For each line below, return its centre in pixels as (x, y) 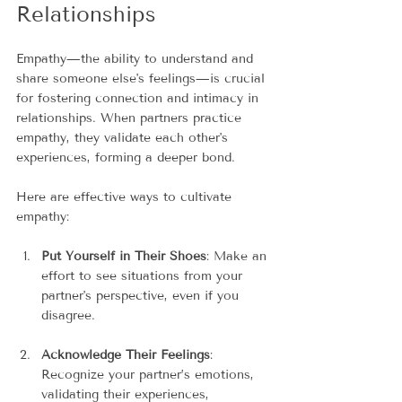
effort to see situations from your (144, 275)
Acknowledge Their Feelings (126, 354)
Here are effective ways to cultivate (126, 197)
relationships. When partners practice (131, 118)
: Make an (239, 256)
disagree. (68, 315)
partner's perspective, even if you (142, 295)
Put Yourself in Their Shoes (124, 256)
